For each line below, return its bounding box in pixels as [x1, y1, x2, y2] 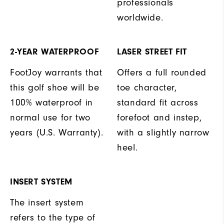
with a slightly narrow [117, 127, 209, 138]
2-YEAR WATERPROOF [10, 46, 99, 57]
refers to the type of [10, 212, 95, 223]
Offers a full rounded [117, 67, 206, 78]
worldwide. [117, 12, 163, 23]
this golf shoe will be [10, 82, 99, 93]
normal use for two [10, 112, 90, 123]
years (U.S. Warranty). [10, 127, 103, 138]
